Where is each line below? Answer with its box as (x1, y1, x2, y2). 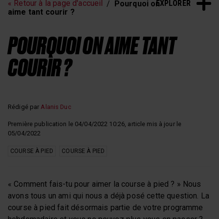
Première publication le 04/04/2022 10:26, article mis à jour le (8, 120, 182, 128)
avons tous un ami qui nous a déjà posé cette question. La (8, 191, 210, 200)
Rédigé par (8, 103, 41, 110)
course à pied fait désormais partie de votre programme (8, 202, 203, 212)
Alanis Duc (41, 103, 71, 110)
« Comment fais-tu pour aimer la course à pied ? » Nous (8, 179, 201, 189)
